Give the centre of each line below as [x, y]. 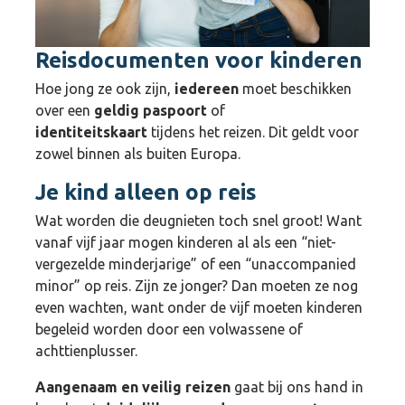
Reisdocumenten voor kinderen [199, 60]
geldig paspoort [151, 110]
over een [65, 110]
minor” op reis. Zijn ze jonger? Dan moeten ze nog [197, 285]
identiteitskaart [91, 132]
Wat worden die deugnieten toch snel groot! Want [198, 220]
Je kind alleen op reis [146, 192]
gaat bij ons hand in [297, 386]
